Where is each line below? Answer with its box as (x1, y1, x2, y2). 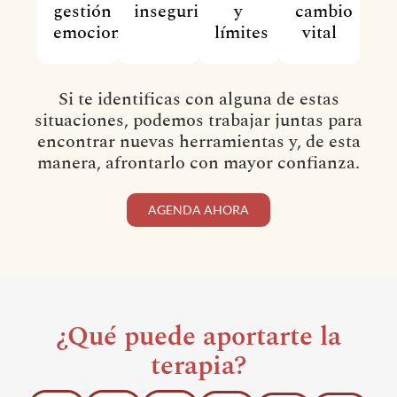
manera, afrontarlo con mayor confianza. (37, 149, 360, 176)
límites (214, 19, 269, 46)
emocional (53, 19, 136, 46)
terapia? (151, 345, 246, 386)
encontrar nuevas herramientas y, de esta (36, 128, 361, 155)
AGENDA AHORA (148, 201, 249, 217)
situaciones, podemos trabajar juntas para (35, 106, 362, 134)
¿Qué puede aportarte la (56, 315, 341, 357)
